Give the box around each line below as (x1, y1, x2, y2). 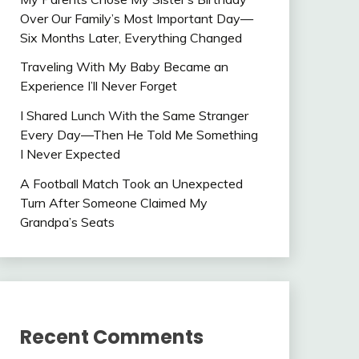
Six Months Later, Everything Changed (19, 29, 242, 46)
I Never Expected (19, 146, 120, 163)
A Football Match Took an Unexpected (19, 175, 243, 192)
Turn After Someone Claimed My (19, 195, 208, 211)
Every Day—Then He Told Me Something (19, 127, 258, 143)
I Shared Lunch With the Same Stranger (19, 107, 248, 124)
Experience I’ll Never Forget (19, 78, 177, 95)
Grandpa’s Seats (19, 214, 115, 230)
